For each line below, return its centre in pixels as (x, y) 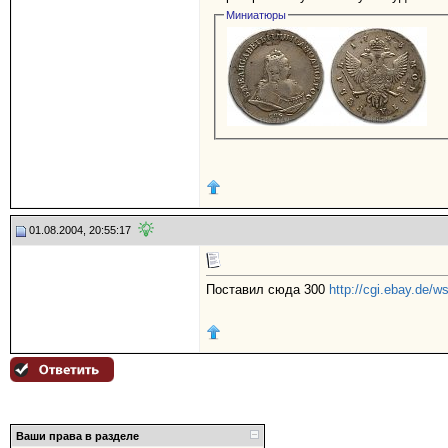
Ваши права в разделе (77, 436)
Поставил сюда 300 (267, 290)
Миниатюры (256, 14)
